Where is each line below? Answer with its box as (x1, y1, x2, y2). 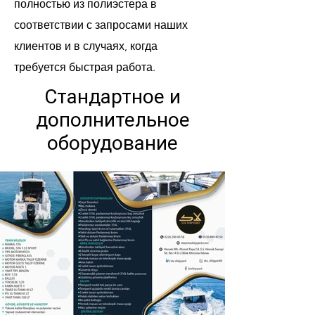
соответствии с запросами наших (14, 18, 188, 32)
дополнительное (35, 108, 190, 131)
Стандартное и (44, 85, 181, 108)
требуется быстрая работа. (14, 60, 155, 74)
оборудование (47, 131, 178, 155)
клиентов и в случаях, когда (14, 39, 157, 53)
